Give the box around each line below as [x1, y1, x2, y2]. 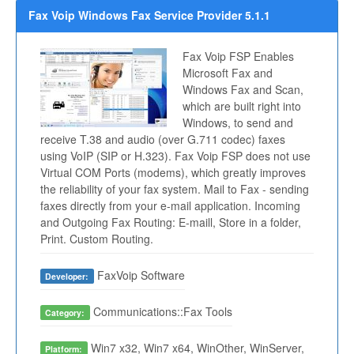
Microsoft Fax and [183, 65, 273, 81]
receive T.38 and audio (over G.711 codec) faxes [40, 131, 285, 148]
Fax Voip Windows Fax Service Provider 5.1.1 [28, 7, 270, 24]
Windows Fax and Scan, [183, 81, 303, 98]
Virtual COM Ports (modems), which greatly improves [40, 164, 306, 181]
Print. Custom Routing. [40, 231, 153, 247]
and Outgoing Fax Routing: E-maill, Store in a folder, [40, 214, 301, 231]
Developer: [45, 270, 89, 283]
